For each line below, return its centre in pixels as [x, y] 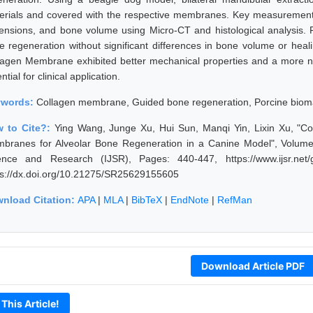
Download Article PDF [253, 265]
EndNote [190, 199]
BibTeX [147, 199]
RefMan [235, 199]
